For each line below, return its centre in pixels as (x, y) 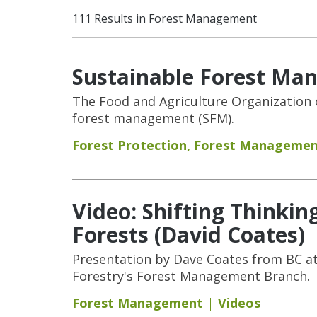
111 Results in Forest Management (165, 18)
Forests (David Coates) (189, 235)
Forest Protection (129, 145)
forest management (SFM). (153, 118)
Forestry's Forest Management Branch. (191, 276)
